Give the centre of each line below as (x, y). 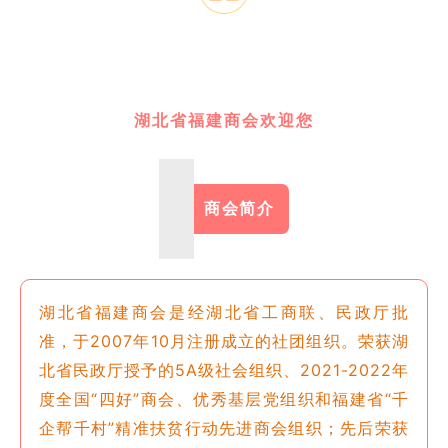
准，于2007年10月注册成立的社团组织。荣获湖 (224, 340)
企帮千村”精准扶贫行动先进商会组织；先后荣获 (224, 427)
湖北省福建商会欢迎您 (224, 120)
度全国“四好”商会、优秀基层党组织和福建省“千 (224, 398)
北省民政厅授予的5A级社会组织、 (169, 369)
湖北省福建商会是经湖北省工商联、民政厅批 (224, 311)
